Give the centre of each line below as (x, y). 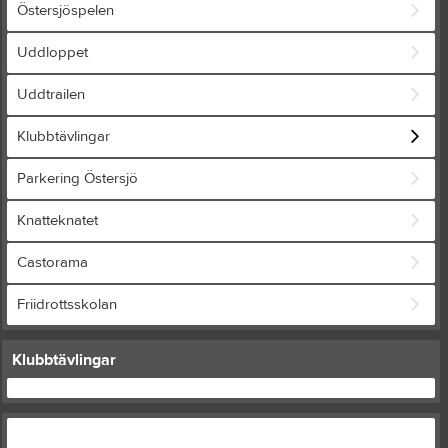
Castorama (52, 262)
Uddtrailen (51, 94)
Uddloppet (52, 52)
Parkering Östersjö (77, 178)
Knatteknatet (57, 220)
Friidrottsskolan (67, 304)
